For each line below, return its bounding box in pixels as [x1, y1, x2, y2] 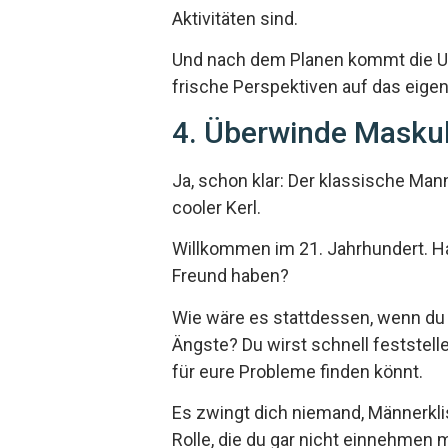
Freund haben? [172, 265, 289, 287]
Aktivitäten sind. [172, 8, 298, 30]
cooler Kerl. [172, 196, 261, 218]
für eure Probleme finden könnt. [172, 360, 423, 382]
